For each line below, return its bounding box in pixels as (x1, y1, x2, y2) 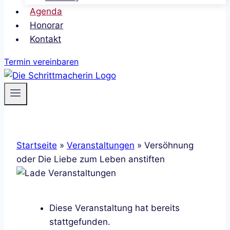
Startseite (16, 140, 57, 150)
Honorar (30, 20, 64, 30)
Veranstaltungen (67, 140, 135, 150)
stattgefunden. (49, 217, 110, 227)
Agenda (30, 6, 63, 16)
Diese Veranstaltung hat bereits (49, 203, 180, 213)
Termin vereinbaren (4, 56, 79, 67)
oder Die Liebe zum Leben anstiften (16, 154, 165, 164)
